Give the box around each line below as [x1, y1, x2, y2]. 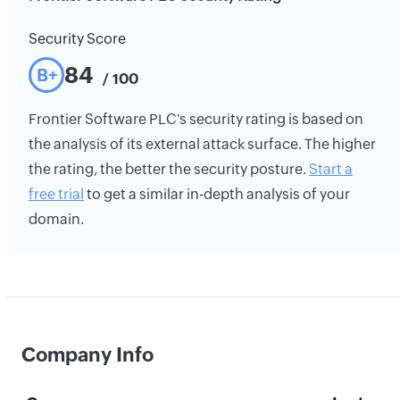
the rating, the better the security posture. [29, 161, 309, 178]
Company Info [21, 344, 154, 366]
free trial [29, 186, 84, 203]
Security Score [29, 30, 126, 47]
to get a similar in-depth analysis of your [84, 186, 350, 203]
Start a [309, 161, 353, 178]
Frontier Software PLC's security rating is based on [29, 111, 363, 128]
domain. [29, 211, 84, 228]
